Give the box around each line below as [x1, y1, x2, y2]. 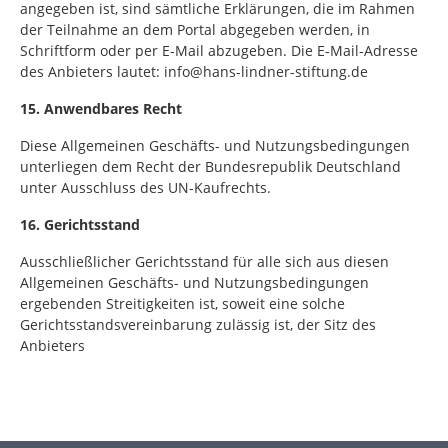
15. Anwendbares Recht [20, 99, 182, 118]
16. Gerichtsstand [20, 215, 140, 234]
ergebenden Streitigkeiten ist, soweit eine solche [20, 294, 345, 313]
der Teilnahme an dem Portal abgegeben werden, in [20, 20, 370, 39]
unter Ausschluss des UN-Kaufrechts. [20, 178, 271, 197]
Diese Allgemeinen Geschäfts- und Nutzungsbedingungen [20, 136, 410, 155]
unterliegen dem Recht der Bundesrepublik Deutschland [20, 157, 401, 176]
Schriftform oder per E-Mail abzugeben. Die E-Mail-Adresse [20, 41, 418, 60]
